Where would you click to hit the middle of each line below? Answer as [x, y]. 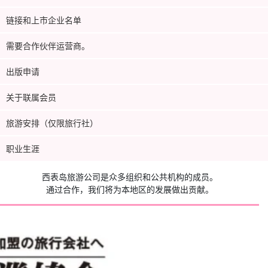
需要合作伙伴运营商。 [48, 45]
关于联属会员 [31, 97]
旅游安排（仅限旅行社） [52, 122]
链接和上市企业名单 [44, 19]
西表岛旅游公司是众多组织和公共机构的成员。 [130, 176]
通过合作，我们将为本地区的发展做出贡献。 [130, 189]
